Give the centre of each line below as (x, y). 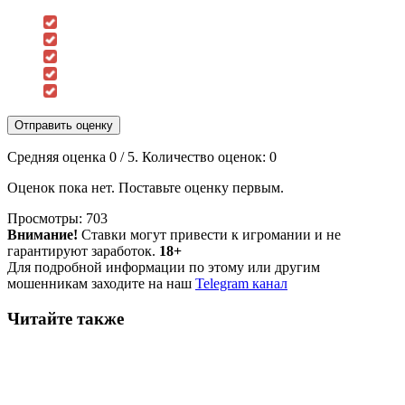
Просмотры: (45, 218)
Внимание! (42, 234)
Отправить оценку (64, 125)
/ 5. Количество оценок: (193, 156)
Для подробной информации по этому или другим (164, 267)
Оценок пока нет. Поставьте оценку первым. (146, 187)
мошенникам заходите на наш (101, 283)
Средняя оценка (58, 156)
